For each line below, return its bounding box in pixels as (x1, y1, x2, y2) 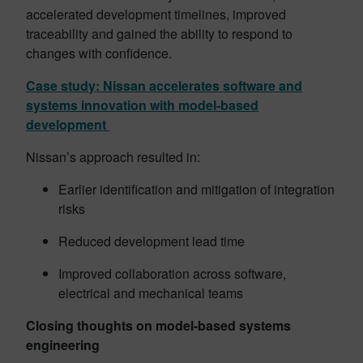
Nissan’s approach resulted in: (26, 147, 203, 166)
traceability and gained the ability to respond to (26, 23, 293, 43)
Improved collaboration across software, (58, 263, 286, 283)
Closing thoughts (26, 315, 133, 335)
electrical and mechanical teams (58, 283, 246, 302)
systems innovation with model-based (26, 95, 258, 114)
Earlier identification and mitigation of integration (58, 179, 335, 199)
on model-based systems (136, 315, 291, 335)
